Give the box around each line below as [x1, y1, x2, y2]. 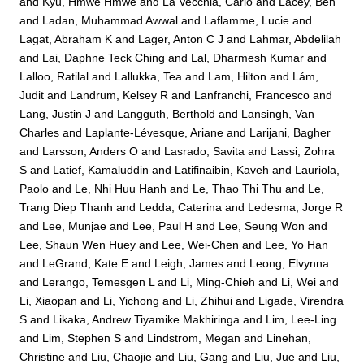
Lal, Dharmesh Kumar [191, 51, 305, 65]
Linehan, [266, 331, 312, 345]
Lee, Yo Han [265, 238, 329, 252]
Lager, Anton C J [138, 32, 224, 46]
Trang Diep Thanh [19, 201, 114, 214]
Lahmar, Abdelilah [249, 32, 342, 46]
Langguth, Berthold [117, 107, 216, 121]
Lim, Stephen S [42, 331, 122, 345]
